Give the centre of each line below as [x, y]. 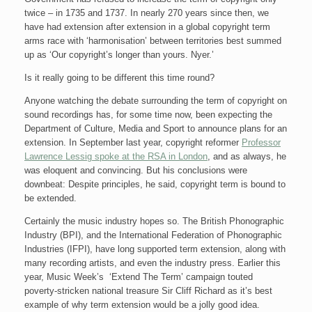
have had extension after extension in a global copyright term [147, 27]
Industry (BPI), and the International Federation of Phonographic [153, 235]
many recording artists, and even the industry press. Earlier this [153, 263]
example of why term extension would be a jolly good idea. [142, 305]
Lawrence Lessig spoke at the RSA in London [116, 156]
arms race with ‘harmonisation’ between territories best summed [153, 41]
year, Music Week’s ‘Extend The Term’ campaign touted [139, 277]
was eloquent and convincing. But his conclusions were [136, 170]
